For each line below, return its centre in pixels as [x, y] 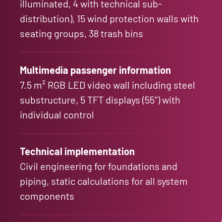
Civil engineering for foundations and [99, 166]
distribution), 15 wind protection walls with [109, 18]
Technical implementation [77, 151]
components [47, 195]
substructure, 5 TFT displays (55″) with [100, 99]
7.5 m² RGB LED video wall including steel [108, 84]
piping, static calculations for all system [104, 181]
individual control [57, 114]
